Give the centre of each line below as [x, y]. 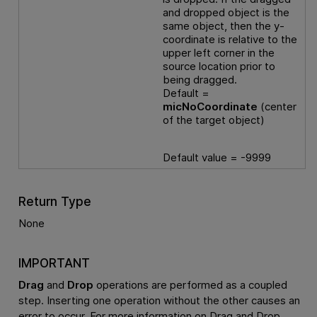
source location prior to [219, 67]
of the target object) [214, 120]
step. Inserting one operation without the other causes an [159, 300]
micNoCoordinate [211, 107]
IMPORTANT [54, 263]
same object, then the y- [224, 26]
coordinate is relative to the [230, 40]
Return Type [54, 202]
